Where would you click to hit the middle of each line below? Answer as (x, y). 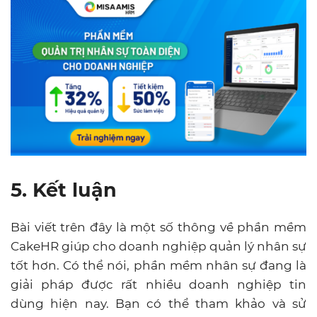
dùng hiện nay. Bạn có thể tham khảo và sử (158, 304)
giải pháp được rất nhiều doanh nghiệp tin (158, 285)
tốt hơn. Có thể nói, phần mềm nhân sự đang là (158, 266)
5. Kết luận (67, 190)
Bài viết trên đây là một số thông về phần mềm (158, 227)
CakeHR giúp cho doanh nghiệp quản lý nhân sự (158, 247)
